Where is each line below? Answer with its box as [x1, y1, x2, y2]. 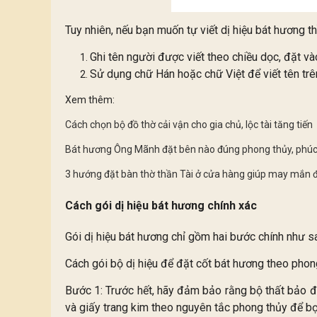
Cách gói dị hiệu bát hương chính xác [65, 199, 257, 213]
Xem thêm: [65, 93, 115, 105]
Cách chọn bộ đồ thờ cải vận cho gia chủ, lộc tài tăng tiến [65, 118, 313, 130]
